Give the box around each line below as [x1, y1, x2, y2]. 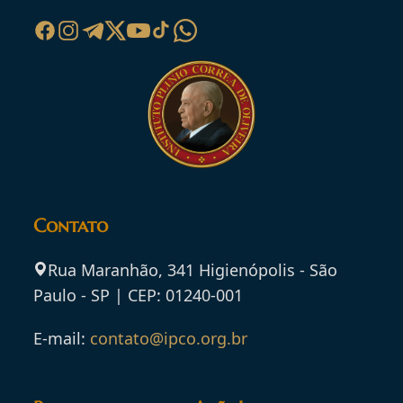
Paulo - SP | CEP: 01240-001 [33, 284, 244, 307]
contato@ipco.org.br [90, 327, 248, 350]
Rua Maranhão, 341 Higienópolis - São [48, 259, 338, 282]
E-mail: [33, 327, 91, 350]
